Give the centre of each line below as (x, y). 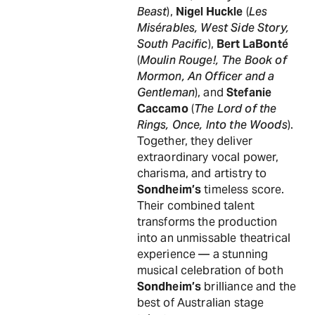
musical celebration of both (210, 270)
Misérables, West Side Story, (213, 28)
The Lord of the (236, 109)
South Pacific (172, 44)
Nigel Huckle (209, 12)
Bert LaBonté (252, 44)
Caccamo (162, 109)
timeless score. (243, 189)
